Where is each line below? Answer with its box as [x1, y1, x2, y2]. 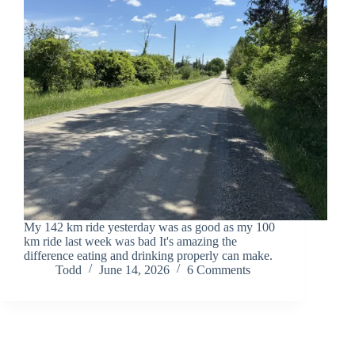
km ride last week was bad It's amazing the [24, 234, 237, 248]
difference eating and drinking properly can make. [24, 248, 273, 262]
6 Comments [187, 262, 250, 277]
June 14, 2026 [99, 262, 170, 277]
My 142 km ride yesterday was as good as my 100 [24, 219, 275, 234]
